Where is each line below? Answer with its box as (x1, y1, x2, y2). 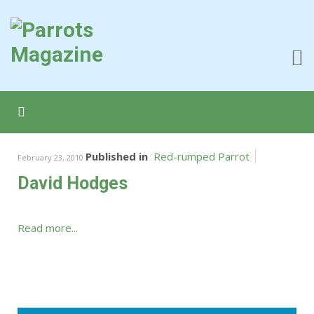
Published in (86, 149, 148, 163)
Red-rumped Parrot (153, 149, 250, 163)
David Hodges (18, 173, 128, 193)
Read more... (18, 221, 78, 235)
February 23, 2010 (18, 152, 86, 163)
